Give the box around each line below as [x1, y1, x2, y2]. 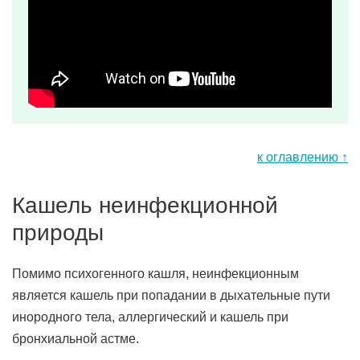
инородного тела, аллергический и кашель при [12, 310, 288, 324]
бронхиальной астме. [12, 332, 139, 346]
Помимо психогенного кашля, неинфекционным [12, 267, 299, 280]
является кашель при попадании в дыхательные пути [12, 288, 330, 302]
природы [12, 220, 104, 245]
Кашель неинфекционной [12, 193, 278, 218]
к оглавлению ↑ [257, 150, 348, 164]
